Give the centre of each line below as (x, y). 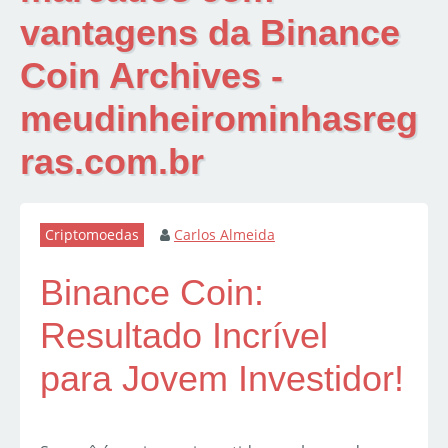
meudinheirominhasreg (219, 119)
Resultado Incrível (184, 336)
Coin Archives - (151, 76)
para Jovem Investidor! (222, 379)
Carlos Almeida (224, 235)
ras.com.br (112, 162)
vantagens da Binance (210, 33)
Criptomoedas (92, 235)
